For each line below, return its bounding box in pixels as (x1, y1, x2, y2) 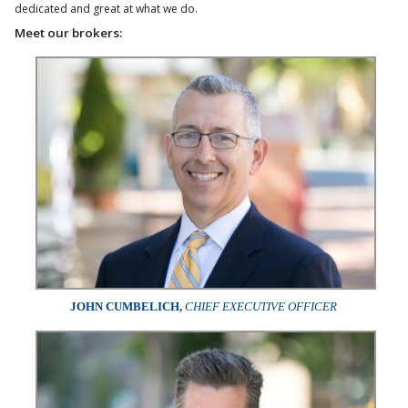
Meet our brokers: (15, 25, 122, 42)
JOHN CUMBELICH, (70, 300, 183, 314)
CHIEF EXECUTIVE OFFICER (185, 300, 338, 314)
